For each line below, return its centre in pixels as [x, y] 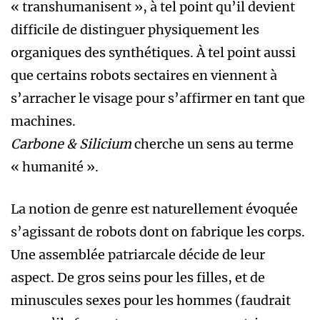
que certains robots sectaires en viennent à [144, 76]
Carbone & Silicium [71, 144]
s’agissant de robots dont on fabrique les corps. [158, 232]
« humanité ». [55, 167]
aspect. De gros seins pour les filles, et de [138, 278]
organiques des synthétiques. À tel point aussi [153, 53]
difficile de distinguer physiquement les [135, 30]
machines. [43, 121]
